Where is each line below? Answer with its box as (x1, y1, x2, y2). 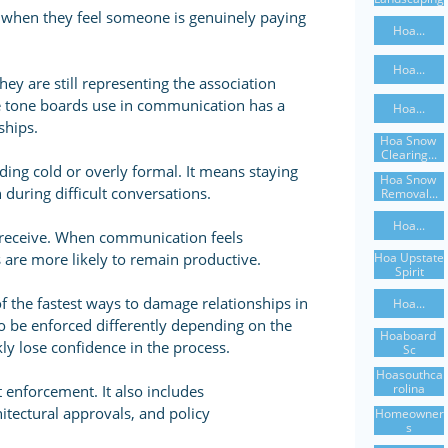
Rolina (393, 379, 425, 397)
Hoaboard (379, 326, 436, 344)
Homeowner (374, 404, 444, 422)
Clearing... (381, 145, 437, 163)
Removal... (380, 184, 438, 202)
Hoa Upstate (374, 248, 444, 266)
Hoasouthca (375, 365, 443, 383)
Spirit (394, 262, 424, 280)
